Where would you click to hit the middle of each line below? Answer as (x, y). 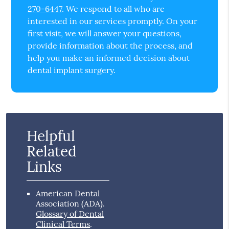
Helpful (51, 136)
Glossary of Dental (70, 214)
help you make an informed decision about (109, 58)
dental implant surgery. (72, 70)
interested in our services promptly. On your (113, 21)
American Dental (68, 193)
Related (52, 152)
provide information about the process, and (110, 46)
